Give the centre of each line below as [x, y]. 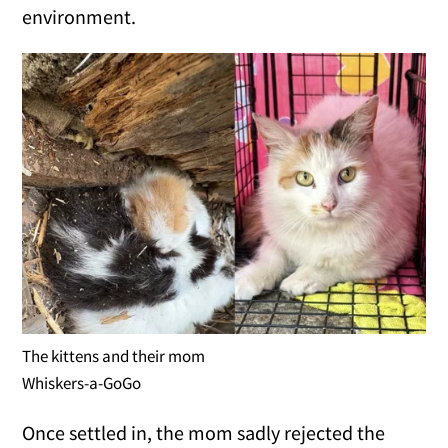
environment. [79, 16]
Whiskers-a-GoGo [82, 382]
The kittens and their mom [114, 355]
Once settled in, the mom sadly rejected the [204, 432]
